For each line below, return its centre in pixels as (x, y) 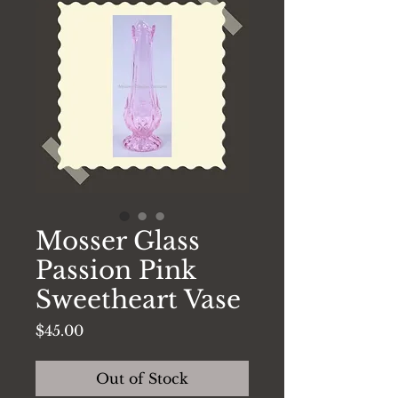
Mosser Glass (118, 241)
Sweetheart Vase (138, 299)
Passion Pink (116, 270)
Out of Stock (142, 378)
